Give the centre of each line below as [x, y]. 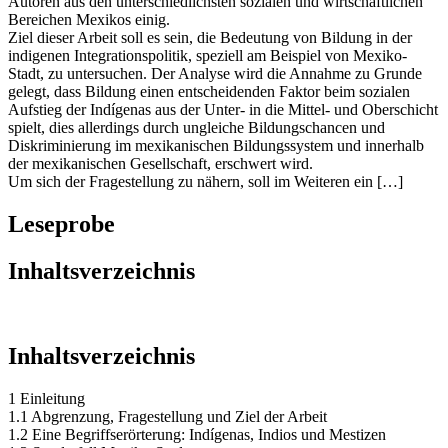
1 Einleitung [46, 416]
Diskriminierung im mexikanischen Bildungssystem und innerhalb [216, 164]
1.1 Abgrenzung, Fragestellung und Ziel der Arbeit [167, 434]
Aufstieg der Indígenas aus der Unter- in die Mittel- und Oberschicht [223, 128]
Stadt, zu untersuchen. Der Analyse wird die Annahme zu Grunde [215, 92]
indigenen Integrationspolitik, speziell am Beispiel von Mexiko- [207, 74]
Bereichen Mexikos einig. [89, 38]
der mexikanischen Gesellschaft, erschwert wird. [160, 182]
